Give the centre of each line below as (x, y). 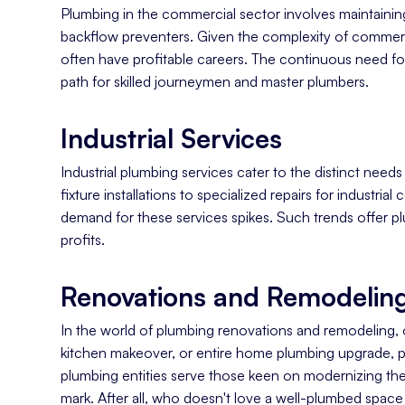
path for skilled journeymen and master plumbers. (215, 81)
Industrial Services (175, 138)
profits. (83, 239)
